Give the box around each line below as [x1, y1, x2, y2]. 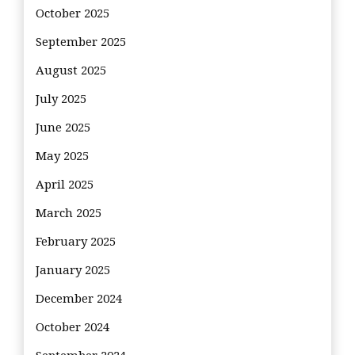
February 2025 [36, 234, 116, 249]
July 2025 [36, 91, 86, 106]
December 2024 [36, 291, 122, 306]
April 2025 [36, 177, 94, 192]
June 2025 [36, 120, 90, 135]
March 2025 [36, 205, 101, 220]
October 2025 [36, 6, 109, 21]
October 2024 [36, 319, 109, 334]
